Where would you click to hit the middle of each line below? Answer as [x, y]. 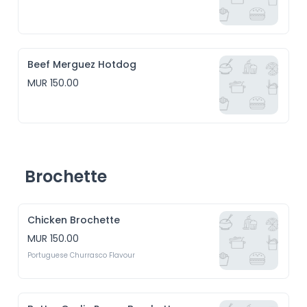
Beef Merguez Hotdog [82, 64]
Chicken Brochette [74, 220]
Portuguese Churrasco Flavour [82, 255]
